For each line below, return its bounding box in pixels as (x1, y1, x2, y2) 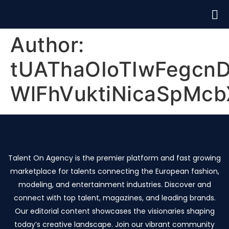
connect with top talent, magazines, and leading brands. (13, 193, 216, 203)
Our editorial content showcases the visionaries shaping (14, 206, 215, 216)
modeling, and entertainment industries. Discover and (18, 179, 211, 190)
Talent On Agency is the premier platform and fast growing (8, 153, 221, 163)
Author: (10, 32, 84, 57)
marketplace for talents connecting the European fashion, (10, 166, 219, 176)
